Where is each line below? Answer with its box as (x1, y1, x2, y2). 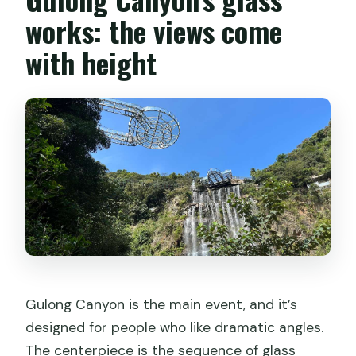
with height (25, 41, 157, 84)
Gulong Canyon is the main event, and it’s (25, 295, 298, 313)
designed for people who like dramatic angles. (25, 318, 324, 336)
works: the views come (25, 10, 283, 52)
